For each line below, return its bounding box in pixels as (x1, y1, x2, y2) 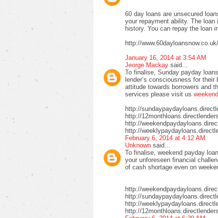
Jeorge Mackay (125, 61, 168, 69)
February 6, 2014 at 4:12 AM (125, 134, 205, 142)
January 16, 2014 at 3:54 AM (125, 54, 206, 61)
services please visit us (125, 90, 194, 98)
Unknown (125, 141, 151, 149)
